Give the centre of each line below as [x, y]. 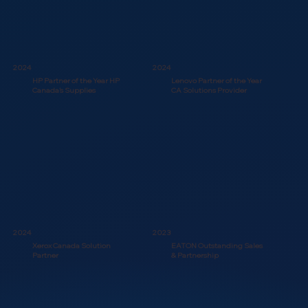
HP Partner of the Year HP [76, 80]
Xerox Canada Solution [71, 245]
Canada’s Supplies [64, 90]
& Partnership [195, 255]
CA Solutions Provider [209, 90]
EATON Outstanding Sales [217, 245]
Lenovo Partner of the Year [217, 80]
